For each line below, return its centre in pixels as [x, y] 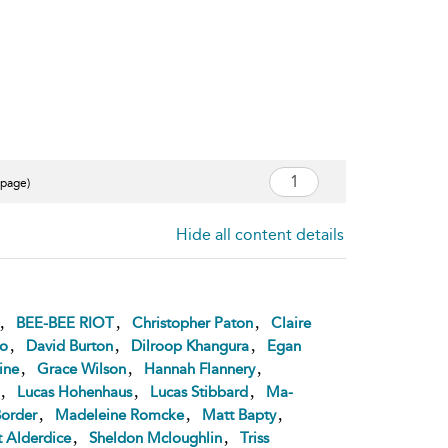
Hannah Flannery [199, 368]
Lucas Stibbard [198, 391]
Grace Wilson [81, 368]
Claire [290, 322]
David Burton [69, 345]
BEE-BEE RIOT [64, 322]
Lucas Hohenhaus [74, 391]
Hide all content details [260, 234]
